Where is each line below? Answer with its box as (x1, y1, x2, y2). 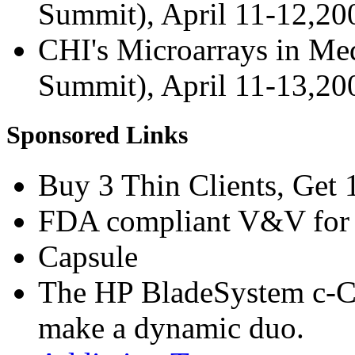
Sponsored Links (6, 120, 188, 150)
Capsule (38, 239, 138, 274)
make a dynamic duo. (38, 311, 304, 345)
